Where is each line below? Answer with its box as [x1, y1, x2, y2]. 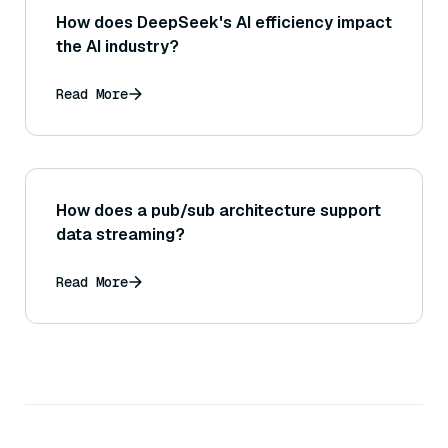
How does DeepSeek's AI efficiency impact [56, 12, 392, 34]
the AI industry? [56, 36, 179, 58]
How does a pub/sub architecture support [56, 200, 381, 222]
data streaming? [56, 224, 185, 246]
